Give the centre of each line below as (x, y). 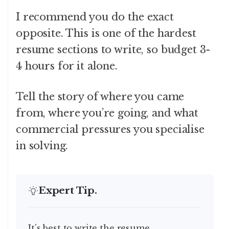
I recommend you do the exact (95, 17)
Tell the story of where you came (100, 96)
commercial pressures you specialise (110, 129)
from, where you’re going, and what (107, 113)
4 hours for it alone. (67, 66)
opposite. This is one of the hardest (106, 33)
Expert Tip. (68, 190)
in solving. (42, 145)
